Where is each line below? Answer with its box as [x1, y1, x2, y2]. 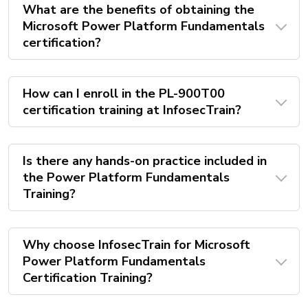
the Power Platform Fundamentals [23, 169, 230, 186]
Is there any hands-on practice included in [23, 153, 267, 170]
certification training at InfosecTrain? [23, 102, 241, 119]
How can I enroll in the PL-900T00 [23, 85, 225, 102]
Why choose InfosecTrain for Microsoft [23, 236, 250, 254]
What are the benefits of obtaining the [23, 1, 254, 19]
